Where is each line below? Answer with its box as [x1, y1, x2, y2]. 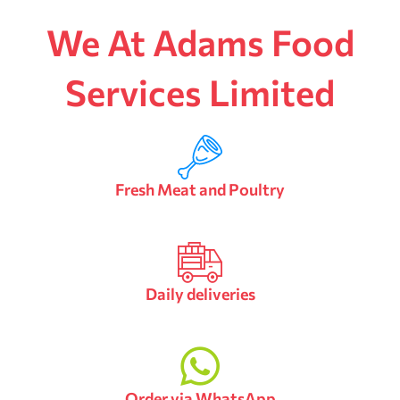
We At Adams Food [46, 19, 354, 63]
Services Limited [65, 69, 335, 113]
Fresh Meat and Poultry [115, 179, 285, 199]
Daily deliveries [145, 283, 255, 304]
